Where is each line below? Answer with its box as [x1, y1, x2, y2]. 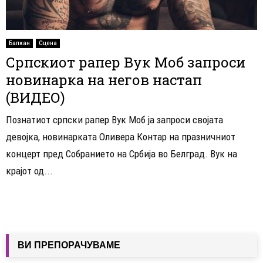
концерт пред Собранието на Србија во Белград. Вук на [6, 148, 237, 160]
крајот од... [6, 165, 53, 177]
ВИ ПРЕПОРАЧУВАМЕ [18, 240, 120, 251]
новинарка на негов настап [6, 70, 202, 90]
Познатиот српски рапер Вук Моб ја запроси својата [6, 114, 223, 126]
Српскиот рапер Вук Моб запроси [6, 53, 245, 72]
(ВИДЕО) [6, 88, 65, 107]
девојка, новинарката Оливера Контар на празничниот [6, 131, 235, 143]
